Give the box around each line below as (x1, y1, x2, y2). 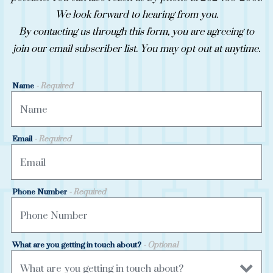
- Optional (143, 234, 178, 255)
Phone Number (12, 181, 69, 202)
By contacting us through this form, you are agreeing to (19, 18, 254, 44)
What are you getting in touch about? (12, 234, 143, 255)
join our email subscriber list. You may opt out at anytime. (13, 35, 260, 61)
